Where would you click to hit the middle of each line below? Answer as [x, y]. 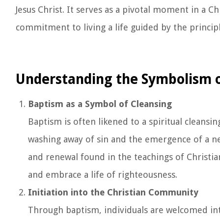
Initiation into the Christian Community [113, 192]
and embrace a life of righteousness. [103, 175]
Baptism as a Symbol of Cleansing [100, 104]
